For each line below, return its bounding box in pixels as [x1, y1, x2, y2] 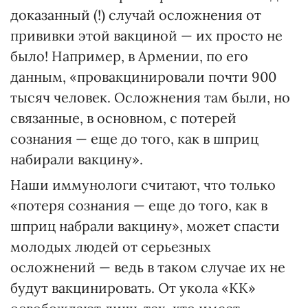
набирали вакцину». [10, 151, 143, 168]
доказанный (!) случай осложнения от [10, 6, 261, 23]
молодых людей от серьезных [10, 238, 211, 255]
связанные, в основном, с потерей [10, 109, 236, 126]
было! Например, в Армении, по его [10, 47, 248, 65]
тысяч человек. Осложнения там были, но [10, 89, 290, 106]
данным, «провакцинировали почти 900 [10, 68, 276, 85]
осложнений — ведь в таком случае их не [10, 258, 285, 276]
